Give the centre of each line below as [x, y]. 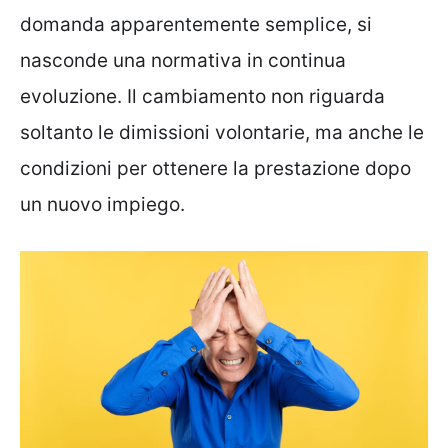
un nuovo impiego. [102, 204]
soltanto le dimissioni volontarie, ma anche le [222, 132]
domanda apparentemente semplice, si [196, 24]
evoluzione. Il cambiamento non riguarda [202, 96]
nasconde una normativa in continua [183, 60]
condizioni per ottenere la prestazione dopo [215, 168]
